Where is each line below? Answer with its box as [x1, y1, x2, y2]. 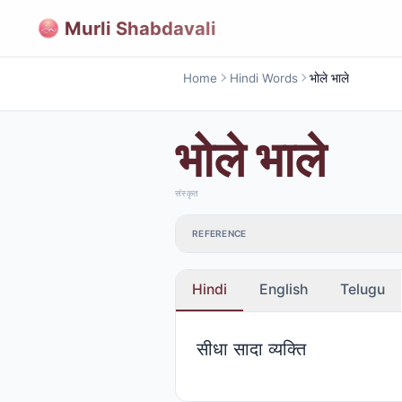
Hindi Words [229, 70, 298, 85]
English [259, 280, 308, 298]
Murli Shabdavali [65, 16, 216, 39]
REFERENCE [192, 228, 247, 240]
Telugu [340, 280, 385, 298]
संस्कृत [175, 188, 198, 198]
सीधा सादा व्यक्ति [196, 336, 306, 360]
